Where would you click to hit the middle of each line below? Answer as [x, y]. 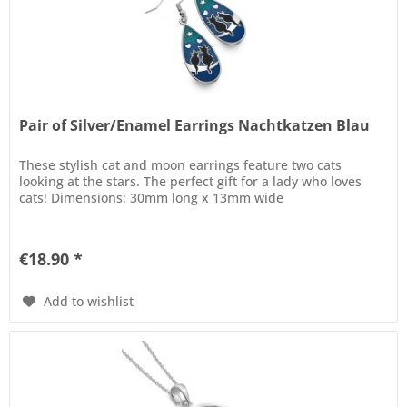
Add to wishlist [89, 302]
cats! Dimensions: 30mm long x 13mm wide [152, 198]
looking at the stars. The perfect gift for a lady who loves [191, 182]
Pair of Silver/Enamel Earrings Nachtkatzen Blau [195, 126]
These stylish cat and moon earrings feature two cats [181, 165]
